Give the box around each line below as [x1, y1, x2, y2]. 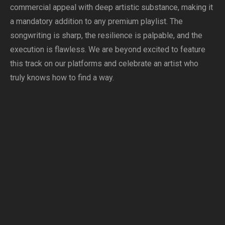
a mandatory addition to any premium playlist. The [10, 17, 183, 26]
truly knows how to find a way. [10, 73, 114, 82]
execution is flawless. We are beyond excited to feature [10, 45, 205, 54]
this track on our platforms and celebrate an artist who [10, 59, 198, 68]
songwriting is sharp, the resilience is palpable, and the [10, 31, 202, 40]
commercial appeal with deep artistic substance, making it [10, 3, 213, 12]
